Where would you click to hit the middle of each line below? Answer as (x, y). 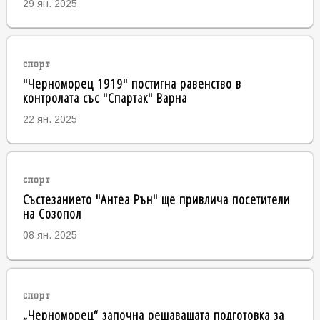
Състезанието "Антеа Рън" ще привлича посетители (156, 199)
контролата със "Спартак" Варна (105, 97)
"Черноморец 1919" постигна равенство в (132, 83)
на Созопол (52, 213)
